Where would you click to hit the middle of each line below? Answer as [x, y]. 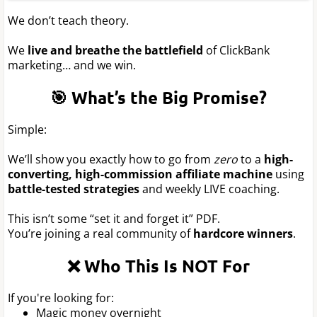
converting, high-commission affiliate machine [140, 174]
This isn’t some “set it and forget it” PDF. [114, 218]
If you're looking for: [61, 298]
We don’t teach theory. [68, 20]
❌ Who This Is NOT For [158, 265]
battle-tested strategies [74, 189]
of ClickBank [236, 50]
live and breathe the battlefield [115, 50]
